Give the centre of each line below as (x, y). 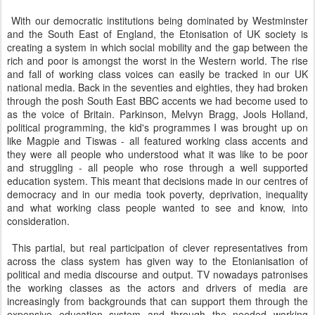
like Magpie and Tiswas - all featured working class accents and (157, 141)
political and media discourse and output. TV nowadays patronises (157, 274)
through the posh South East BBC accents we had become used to (157, 101)
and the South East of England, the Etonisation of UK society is (157, 34)
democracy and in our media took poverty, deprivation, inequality (157, 194)
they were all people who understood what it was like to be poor (157, 154)
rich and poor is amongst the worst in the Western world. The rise (157, 60)
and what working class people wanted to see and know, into (157, 207)
